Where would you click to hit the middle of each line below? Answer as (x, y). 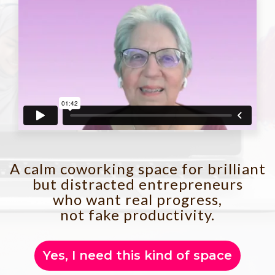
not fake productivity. (137, 215)
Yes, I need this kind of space (137, 256)
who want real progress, (137, 199)
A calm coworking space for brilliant (137, 169)
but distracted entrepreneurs (137, 184)
